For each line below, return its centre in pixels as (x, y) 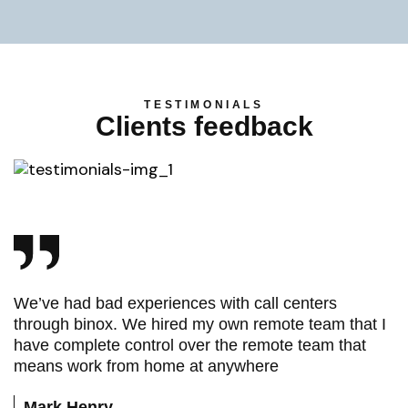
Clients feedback (204, 126)
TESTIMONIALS (204, 105)
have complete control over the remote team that (190, 346)
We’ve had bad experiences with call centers (175, 304)
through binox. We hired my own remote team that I (200, 325)
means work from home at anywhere (146, 367)
